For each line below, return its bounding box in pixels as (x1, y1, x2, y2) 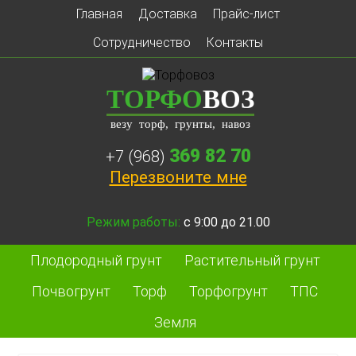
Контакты (206, 35, 263, 50)
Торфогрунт (189, 283, 268, 300)
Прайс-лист (212, 6, 280, 21)
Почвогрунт (32, 283, 110, 300)
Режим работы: (86, 215, 180, 230)
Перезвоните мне (109, 168, 247, 187)
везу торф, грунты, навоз (110, 118, 250, 130)
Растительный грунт (184, 252, 320, 269)
